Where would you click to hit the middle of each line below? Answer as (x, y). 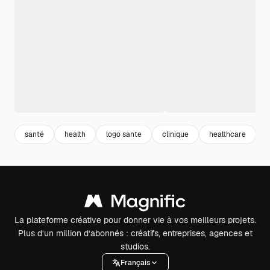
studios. (135, 246)
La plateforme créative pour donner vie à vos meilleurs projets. (135, 220)
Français (135, 262)
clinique (175, 134)
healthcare (228, 134)
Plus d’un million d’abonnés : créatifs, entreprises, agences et (135, 233)
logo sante (124, 134)
